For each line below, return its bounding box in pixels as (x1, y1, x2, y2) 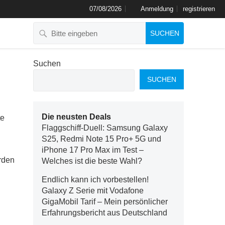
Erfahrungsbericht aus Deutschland (42, 208, 167, 217)
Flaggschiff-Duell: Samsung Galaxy (42, 124, 168, 132)
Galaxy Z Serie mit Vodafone (42, 186, 144, 195)
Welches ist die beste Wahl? (42, 157, 142, 165)
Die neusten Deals (42, 113, 111, 121)
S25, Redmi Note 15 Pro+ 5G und (42, 135, 161, 143)
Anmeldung (141, 5, 173, 13)
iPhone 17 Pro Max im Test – (42, 146, 144, 154)
